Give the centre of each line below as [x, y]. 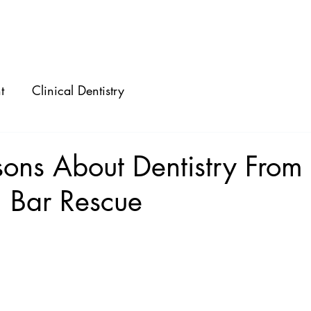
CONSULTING [253, 31]
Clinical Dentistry [78, 90]
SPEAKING [143, 31]
